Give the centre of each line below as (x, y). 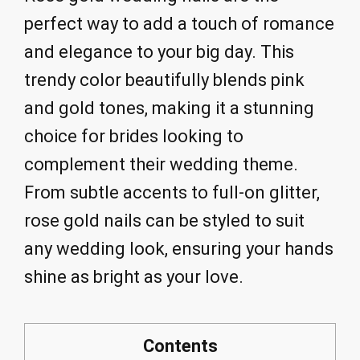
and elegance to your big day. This (159, 52)
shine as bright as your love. (134, 277)
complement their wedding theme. (161, 165)
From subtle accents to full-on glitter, (172, 193)
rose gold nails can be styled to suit (164, 221)
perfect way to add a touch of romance (179, 24)
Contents (180, 346)
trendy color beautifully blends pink (164, 80)
